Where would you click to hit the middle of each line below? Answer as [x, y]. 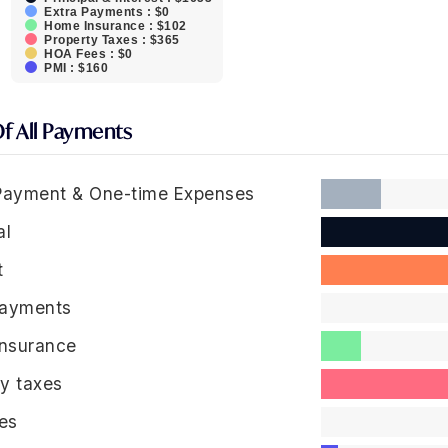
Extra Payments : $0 [107, 12]
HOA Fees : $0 [88, 54]
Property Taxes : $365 [112, 40]
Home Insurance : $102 [115, 26]
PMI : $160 [76, 68]
